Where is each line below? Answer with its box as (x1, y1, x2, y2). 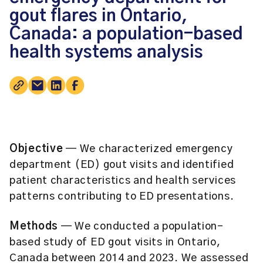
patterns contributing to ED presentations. (9, 191, 234, 202)
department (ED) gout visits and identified (9, 160, 234, 170)
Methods (9, 221, 59, 232)
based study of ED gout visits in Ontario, (9, 237, 221, 248)
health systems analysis (9, 44, 203, 61)
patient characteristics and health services (9, 176, 236, 186)
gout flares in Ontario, (9, 8, 188, 25)
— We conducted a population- (58, 221, 224, 232)
